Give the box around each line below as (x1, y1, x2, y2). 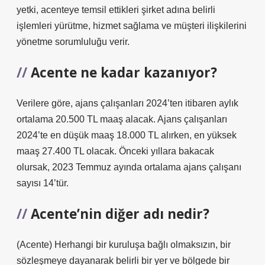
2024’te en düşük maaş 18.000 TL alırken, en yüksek (17, 130, 237, 140)
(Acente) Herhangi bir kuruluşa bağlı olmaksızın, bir (17, 240, 231, 250)
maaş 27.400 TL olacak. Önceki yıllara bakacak (17, 146, 214, 156)
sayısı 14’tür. (17, 178, 69, 188)
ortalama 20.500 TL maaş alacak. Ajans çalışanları (17, 114, 227, 124)
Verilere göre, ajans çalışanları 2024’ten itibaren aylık (17, 98, 238, 108)
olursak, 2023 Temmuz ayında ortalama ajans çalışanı (17, 162, 241, 172)
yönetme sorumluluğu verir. (17, 37, 130, 47)
